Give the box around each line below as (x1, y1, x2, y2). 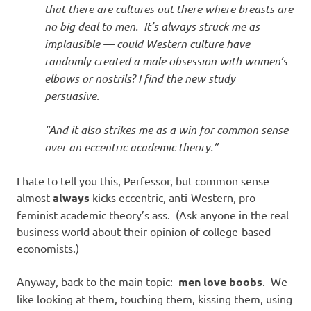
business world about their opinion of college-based (17, 224, 271, 238)
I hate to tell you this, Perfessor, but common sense (17, 173, 269, 187)
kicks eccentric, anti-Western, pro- (90, 190, 259, 204)
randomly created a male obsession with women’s (44, 53, 287, 68)
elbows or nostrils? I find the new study (44, 70, 235, 85)
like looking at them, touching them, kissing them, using (17, 291, 292, 305)
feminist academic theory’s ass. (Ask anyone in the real (17, 207, 289, 221)
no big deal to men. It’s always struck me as (44, 18, 260, 33)
